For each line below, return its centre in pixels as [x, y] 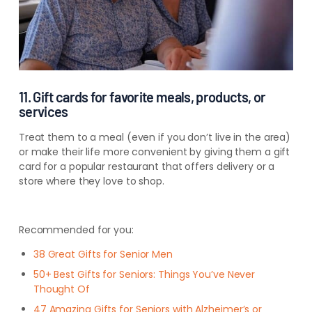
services [43, 111]
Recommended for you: [76, 229]
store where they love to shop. [91, 181]
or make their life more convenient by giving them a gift [154, 151]
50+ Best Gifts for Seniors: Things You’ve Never [144, 274]
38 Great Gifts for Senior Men [103, 254]
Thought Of [61, 289]
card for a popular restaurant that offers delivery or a [147, 166]
